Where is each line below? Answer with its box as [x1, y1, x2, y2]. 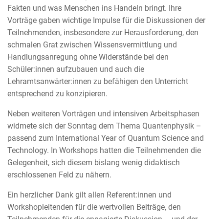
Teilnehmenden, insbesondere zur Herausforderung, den [7, 28, 198, 38]
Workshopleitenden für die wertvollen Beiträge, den [7, 202, 181, 212]
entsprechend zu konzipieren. [7, 89, 108, 99]
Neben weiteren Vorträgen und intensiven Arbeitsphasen [7, 109, 199, 119]
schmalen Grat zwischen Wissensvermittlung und [7, 40, 177, 50]
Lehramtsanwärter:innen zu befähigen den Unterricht [7, 77, 188, 87]
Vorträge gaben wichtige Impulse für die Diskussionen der [7, 16, 205, 25]
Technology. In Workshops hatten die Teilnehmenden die [7, 146, 201, 155]
